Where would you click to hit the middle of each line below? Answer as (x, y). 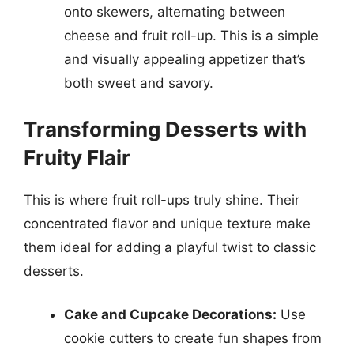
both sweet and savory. (139, 83)
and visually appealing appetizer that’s (185, 59)
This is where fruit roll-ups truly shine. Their (162, 200)
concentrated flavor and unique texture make (167, 223)
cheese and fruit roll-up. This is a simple (191, 36)
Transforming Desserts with (165, 129)
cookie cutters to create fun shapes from (193, 338)
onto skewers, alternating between (175, 12)
